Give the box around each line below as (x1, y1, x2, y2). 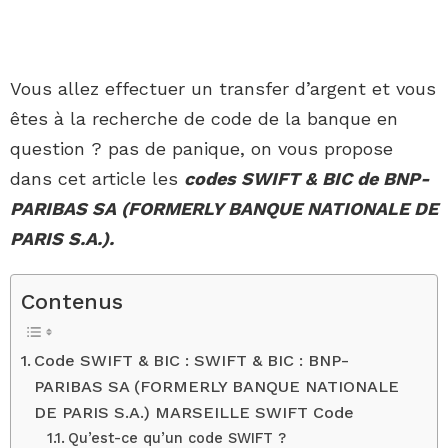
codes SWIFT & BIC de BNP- (184, 168, 430, 190)
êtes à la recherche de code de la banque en (10, 108, 398, 130)
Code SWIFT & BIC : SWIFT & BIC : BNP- (34, 351, 350, 371)
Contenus (21, 289, 123, 315)
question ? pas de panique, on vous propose (10, 138, 393, 160)
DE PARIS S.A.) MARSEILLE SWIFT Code (34, 403, 355, 423)
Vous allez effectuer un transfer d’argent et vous (10, 78, 436, 100)
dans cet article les (10, 168, 184, 190)
